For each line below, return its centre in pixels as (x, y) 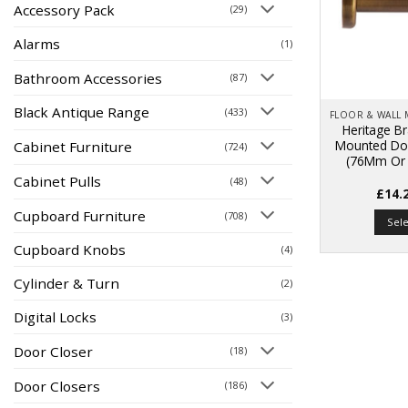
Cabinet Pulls (57, 182)
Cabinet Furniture (73, 147)
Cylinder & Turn (66, 284)
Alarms (37, 44)
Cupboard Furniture (80, 216)
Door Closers (57, 386)
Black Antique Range (82, 112)
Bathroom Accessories (88, 78)
